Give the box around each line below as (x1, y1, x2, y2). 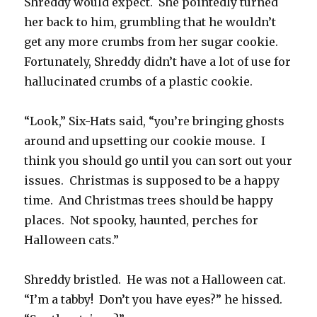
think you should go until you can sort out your (24, 154, 293, 168)
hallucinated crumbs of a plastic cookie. (24, 74, 253, 89)
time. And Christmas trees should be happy (24, 193, 274, 208)
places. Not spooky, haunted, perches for (24, 213, 259, 228)
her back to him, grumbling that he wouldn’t (24, 15, 277, 30)
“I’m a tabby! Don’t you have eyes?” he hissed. (24, 292, 286, 307)
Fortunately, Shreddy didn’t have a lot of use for (24, 54, 292, 69)
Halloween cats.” (24, 233, 120, 248)
